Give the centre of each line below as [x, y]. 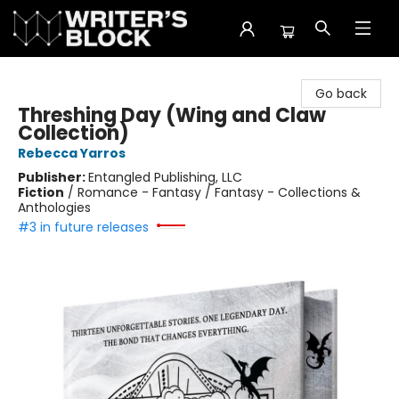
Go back [341, 94]
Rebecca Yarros [72, 153]
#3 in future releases [83, 227]
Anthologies [54, 208]
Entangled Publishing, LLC [165, 177]
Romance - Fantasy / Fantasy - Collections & [219, 192]
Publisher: [53, 177]
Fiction [41, 192]
